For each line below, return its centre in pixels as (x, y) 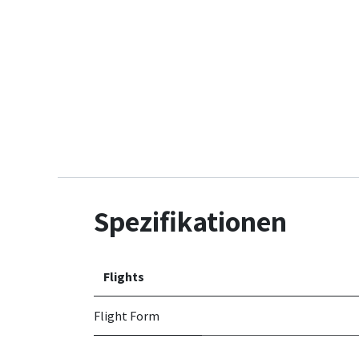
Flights (124, 276)
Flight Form (127, 316)
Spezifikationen (190, 221)
